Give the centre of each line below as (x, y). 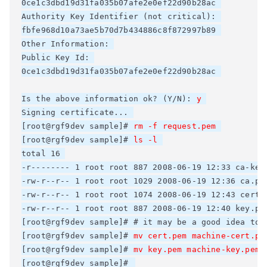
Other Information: (68, 44)
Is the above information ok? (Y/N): (109, 99)
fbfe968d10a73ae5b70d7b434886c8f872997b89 (121, 30)
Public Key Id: (58, 58)
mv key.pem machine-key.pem (196, 249)
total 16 (44, 153)
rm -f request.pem (175, 126)
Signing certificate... (77, 112)
